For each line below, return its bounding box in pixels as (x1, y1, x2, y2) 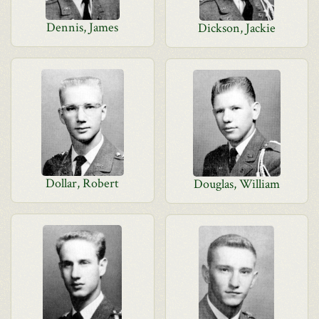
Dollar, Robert (46, 175, 120, 192)
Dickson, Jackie (197, 20, 276, 36)
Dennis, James (46, 19, 119, 36)
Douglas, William (193, 176, 280, 192)
